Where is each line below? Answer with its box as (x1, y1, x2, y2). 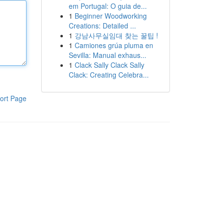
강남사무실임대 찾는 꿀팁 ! (74, 30, 158, 40)
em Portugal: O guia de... (68, 1, 147, 11)
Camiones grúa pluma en (74, 40, 153, 50)
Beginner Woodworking (74, 11, 147, 21)
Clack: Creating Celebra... (68, 70, 149, 80)
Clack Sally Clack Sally (74, 60, 144, 70)
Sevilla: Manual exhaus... (68, 50, 146, 60)
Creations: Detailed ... (68, 21, 136, 30)
